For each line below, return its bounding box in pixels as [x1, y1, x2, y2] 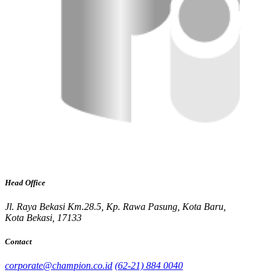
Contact [5, 236, 32, 246]
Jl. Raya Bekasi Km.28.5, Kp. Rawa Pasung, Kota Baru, [5, 201, 226, 212]
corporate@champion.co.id [5, 260, 112, 271]
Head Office [5, 177, 45, 187]
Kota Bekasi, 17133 [5, 212, 82, 223]
